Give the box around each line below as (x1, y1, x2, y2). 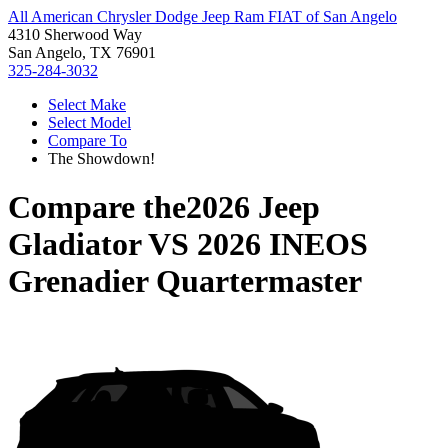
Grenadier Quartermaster (8, 263, 362, 300)
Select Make (48, 96, 126, 113)
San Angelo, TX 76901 (8, 44, 156, 61)
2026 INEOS (197, 226, 368, 263)
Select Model (48, 114, 131, 131)
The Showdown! (48, 150, 155, 167)
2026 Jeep (186, 189, 320, 226)
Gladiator (8, 226, 141, 263)
